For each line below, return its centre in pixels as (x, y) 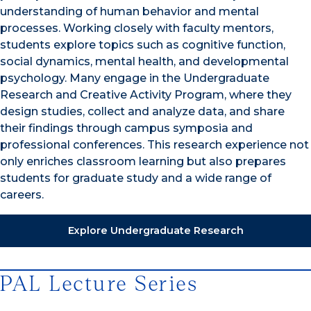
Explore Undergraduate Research (155, 231)
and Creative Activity (115, 95)
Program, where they (233, 95)
